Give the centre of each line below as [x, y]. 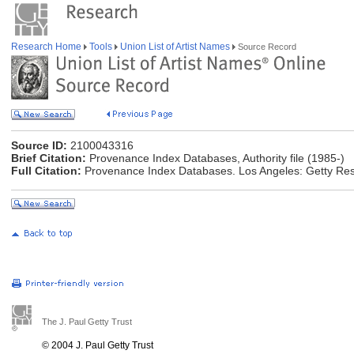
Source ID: [39, 145]
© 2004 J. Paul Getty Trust [98, 345]
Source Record [266, 47]
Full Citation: [46, 171]
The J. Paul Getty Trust [87, 322]
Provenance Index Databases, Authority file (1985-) [215, 158]
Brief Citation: [49, 158]
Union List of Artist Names [175, 47]
